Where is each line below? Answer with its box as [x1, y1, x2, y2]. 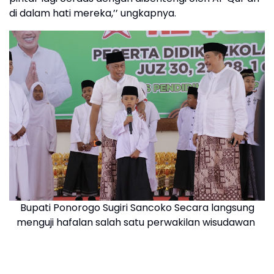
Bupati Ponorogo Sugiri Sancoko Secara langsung [20, 201, 254, 215]
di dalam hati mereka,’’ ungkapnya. [9, 6, 176, 20]
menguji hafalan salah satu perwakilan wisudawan [17, 215, 257, 229]
